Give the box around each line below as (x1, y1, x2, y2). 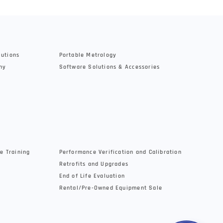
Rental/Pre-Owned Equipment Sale (59, 184, 163, 192)
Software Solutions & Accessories (59, 63, 160, 71)
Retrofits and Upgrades (59, 160, 129, 168)
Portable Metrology (59, 51, 117, 59)
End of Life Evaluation (59, 172, 125, 180)
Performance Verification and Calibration (59, 148, 182, 156)
